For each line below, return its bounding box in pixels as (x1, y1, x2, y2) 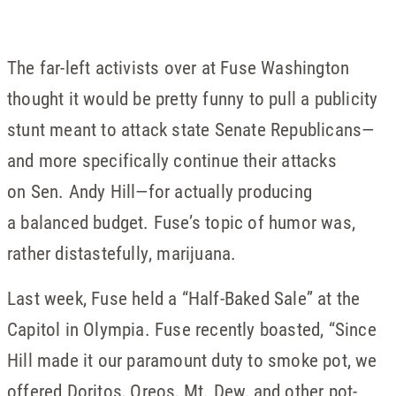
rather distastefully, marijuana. (7, 240, 237, 265)
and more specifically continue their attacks (7, 148, 337, 172)
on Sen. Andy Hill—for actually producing (7, 179, 313, 203)
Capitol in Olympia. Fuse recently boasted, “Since (7, 316, 377, 341)
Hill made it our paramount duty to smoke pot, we (7, 347, 377, 372)
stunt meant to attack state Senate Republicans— (7, 117, 375, 141)
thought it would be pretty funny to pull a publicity (7, 86, 378, 110)
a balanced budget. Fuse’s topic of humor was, (7, 209, 356, 234)
